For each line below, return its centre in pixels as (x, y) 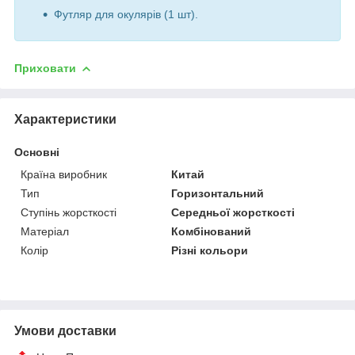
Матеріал (45, 231)
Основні (37, 152)
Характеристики (65, 119)
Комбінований (212, 231)
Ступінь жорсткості (69, 212)
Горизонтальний (218, 193)
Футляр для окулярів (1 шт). (126, 14)
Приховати (45, 68)
